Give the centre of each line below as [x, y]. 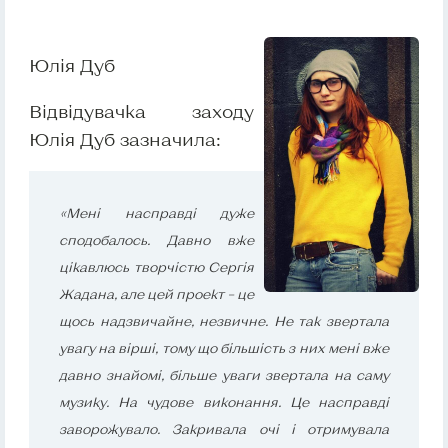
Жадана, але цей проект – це [156, 294]
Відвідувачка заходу [141, 111]
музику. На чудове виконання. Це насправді [224, 402]
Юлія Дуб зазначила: [125, 139]
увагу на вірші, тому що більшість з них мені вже [224, 348]
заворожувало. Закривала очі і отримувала [224, 429]
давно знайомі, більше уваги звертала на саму [224, 375]
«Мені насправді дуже [156, 213]
